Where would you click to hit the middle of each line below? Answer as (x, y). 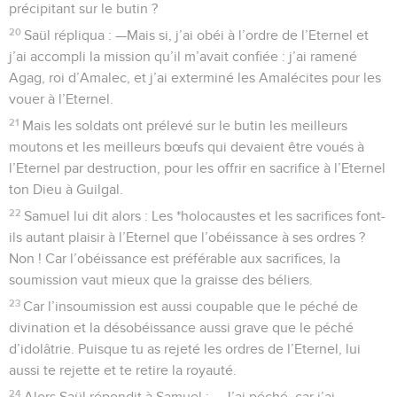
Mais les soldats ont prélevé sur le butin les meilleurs (185, 125)
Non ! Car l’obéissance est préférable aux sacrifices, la (175, 258)
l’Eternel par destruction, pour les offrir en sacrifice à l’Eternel (197, 168)
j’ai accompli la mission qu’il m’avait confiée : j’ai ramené (183, 56)
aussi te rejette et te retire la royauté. (123, 370)
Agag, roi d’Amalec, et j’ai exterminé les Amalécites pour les (195, 78)
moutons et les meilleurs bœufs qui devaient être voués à (187, 147)
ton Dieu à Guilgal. (66, 189)
